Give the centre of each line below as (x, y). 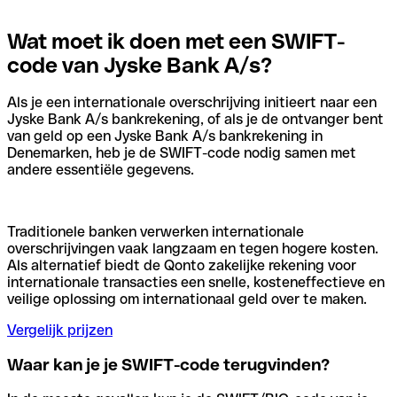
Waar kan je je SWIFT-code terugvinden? (168, 365)
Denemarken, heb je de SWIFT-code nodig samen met (182, 153)
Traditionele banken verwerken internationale (156, 232)
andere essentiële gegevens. (101, 170)
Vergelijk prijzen (60, 331)
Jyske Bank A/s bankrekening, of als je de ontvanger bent (195, 120)
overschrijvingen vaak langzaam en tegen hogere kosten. (193, 249)
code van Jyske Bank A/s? (140, 65)
